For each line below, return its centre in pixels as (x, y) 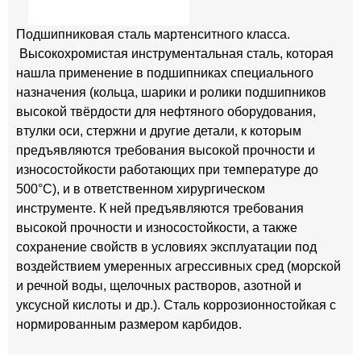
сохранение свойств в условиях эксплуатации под (166, 247)
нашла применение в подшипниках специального (165, 73)
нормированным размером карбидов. (129, 324)
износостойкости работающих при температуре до (167, 170)
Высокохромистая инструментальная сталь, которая (175, 54)
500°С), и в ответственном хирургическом (141, 189)
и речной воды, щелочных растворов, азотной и (159, 286)
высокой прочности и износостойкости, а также (157, 228)
